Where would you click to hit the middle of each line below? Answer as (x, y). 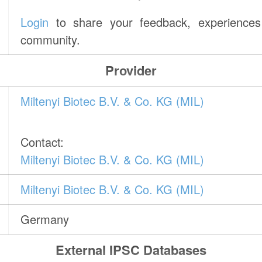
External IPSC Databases (131, 250)
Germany (45, 219)
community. (51, 40)
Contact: (42, 142)
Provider (131, 70)
